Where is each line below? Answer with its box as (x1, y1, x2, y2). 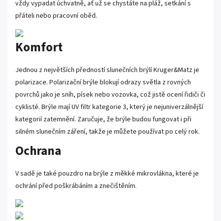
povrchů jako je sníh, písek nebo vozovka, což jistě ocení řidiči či (15, 89, 205, 100)
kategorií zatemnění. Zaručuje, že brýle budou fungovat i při (15, 114, 191, 124)
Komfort (15, 38, 63, 56)
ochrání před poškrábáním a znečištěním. (15, 181, 137, 191)
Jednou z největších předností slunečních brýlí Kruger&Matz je (15, 65, 199, 75)
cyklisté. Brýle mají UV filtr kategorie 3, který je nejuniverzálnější (15, 102, 203, 112)
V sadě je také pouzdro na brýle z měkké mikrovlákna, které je (15, 168, 199, 179)
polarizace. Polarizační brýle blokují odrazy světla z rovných (15, 77, 191, 87)
